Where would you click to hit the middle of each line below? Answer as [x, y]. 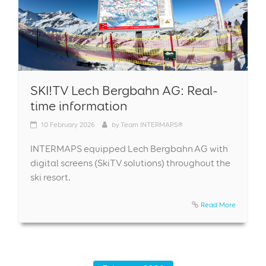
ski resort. [50, 177]
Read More [218, 204]
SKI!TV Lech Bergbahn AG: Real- [124, 90]
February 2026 [72, 124]
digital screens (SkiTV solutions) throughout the [130, 163]
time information [79, 105]
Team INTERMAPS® [152, 124]
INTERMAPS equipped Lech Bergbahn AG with [129, 148]
